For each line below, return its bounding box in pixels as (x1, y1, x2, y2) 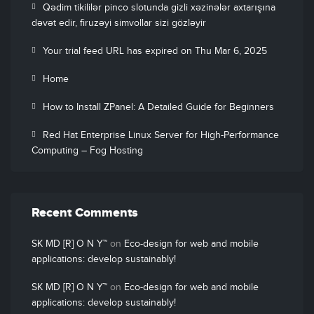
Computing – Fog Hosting (32, 145, 143, 156)
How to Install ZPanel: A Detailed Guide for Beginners (43, 102, 274, 113)
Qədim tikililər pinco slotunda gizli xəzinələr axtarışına (43, 2, 275, 13)
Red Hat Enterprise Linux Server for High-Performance (43, 130, 279, 141)
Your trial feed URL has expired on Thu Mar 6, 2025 (43, 46, 267, 57)
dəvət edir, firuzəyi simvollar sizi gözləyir (32, 18, 206, 29)
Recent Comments (32, 205, 138, 221)
